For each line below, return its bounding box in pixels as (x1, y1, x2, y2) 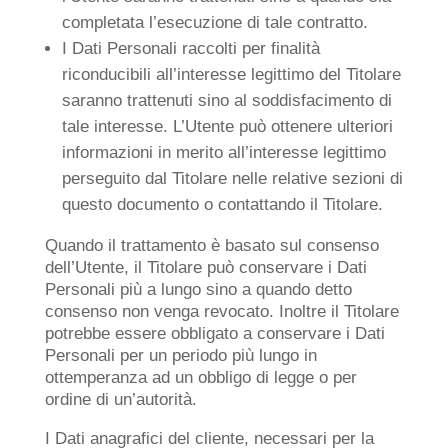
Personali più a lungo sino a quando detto (44, 280, 352, 299)
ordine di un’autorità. (44, 390, 197, 409)
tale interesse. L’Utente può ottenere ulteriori (61, 117, 393, 136)
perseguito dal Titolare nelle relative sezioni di (61, 169, 403, 188)
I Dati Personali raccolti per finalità (61, 39, 320, 58)
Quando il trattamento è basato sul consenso (44, 236, 379, 255)
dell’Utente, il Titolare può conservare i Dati (44, 258, 367, 277)
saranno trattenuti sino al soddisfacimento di (61, 91, 392, 110)
